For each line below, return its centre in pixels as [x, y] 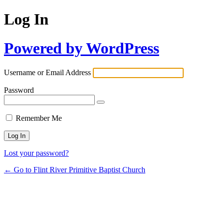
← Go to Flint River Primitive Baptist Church [75, 170]
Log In [26, 19]
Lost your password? [36, 153]
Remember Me [39, 118]
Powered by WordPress [82, 48]
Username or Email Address [47, 73]
